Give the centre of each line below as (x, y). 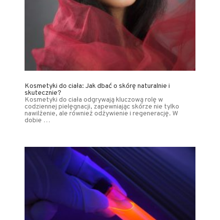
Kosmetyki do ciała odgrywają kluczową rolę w (94, 100)
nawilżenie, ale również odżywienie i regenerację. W (101, 113)
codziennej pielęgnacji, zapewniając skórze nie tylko (102, 107)
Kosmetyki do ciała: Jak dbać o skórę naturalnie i (97, 86)
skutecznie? (43, 93)
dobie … (37, 120)
